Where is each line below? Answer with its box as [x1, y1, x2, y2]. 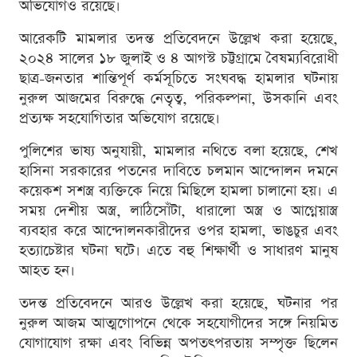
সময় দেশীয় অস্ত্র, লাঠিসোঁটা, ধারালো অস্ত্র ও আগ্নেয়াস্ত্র [19, 200, 338, 221]
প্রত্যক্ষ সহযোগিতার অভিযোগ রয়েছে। [19, 108, 220, 128]
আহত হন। [19, 260, 75, 280]
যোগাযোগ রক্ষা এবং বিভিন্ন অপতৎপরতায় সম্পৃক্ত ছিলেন [19, 332, 338, 353]
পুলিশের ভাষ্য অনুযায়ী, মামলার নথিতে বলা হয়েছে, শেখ [19, 140, 338, 161]
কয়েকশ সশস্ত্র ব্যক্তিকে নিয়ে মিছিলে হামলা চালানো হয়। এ [19, 180, 338, 201]
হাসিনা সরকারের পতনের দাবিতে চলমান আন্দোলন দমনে [19, 160, 338, 181]
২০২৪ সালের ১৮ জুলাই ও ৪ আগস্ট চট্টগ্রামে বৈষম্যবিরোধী [19, 48, 338, 69]
